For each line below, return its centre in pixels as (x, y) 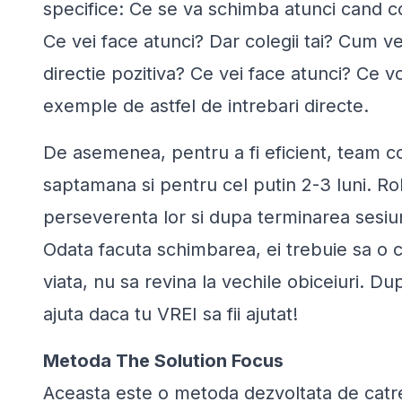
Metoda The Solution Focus (163, 360)
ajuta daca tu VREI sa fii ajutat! (170, 314)
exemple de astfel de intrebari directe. (206, 105)
